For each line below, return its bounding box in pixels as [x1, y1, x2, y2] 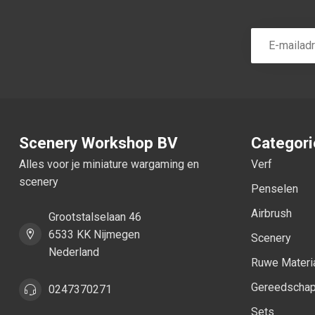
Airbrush [251, 206, 292, 220]
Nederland [49, 245, 99, 259]
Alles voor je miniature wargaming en [19, 157, 199, 171]
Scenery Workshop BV [19, 133, 178, 152]
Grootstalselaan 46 [49, 210, 141, 224]
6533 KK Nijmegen [49, 227, 140, 241]
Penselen [251, 181, 298, 195]
